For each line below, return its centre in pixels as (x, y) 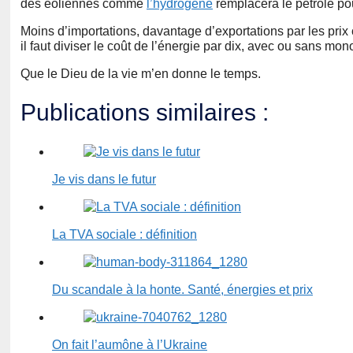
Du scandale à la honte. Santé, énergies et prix (182, 289)
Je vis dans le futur (104, 179)
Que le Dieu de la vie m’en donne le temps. (141, 73)
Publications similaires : (145, 112)
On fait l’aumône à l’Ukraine (130, 344)
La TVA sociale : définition (124, 234)
